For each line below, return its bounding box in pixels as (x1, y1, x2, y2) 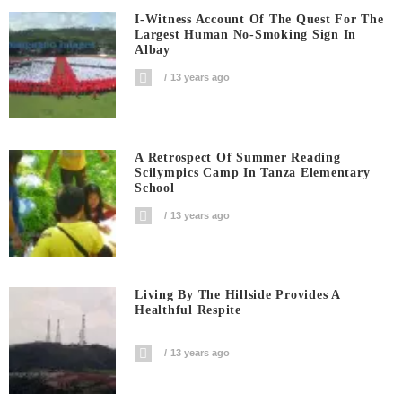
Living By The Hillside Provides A (135, 288, 340, 302)
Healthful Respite (135, 303, 241, 318)
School (135, 180, 175, 195)
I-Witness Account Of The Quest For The (135, 13, 384, 27)
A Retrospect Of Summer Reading (135, 150, 341, 164)
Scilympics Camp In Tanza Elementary (135, 165, 371, 179)
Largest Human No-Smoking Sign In (135, 28, 357, 42)
